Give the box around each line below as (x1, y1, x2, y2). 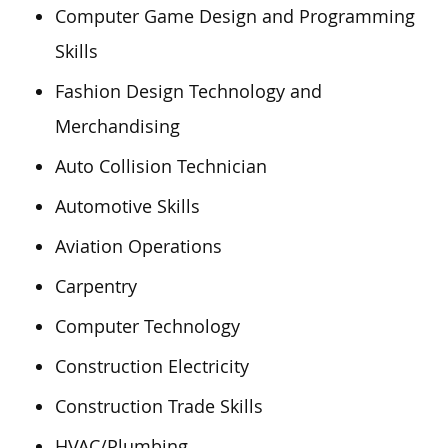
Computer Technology (55, 314, 240, 338)
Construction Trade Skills (55, 394, 263, 418)
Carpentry (55, 274, 137, 298)
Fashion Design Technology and (55, 79, 322, 103)
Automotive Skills (55, 194, 200, 218)
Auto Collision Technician (55, 154, 267, 178)
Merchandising (55, 114, 180, 138)
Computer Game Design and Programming (55, 4, 415, 28)
